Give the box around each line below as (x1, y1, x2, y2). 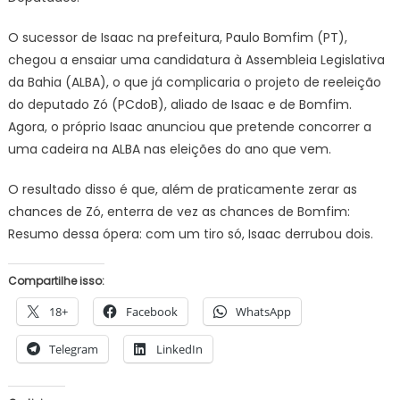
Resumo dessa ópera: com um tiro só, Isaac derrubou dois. (7, 224, 373, 243)
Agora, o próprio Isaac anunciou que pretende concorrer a (7, 117, 371, 136)
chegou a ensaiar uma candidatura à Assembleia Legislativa (7, 50, 385, 69)
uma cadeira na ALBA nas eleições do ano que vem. (7, 139, 331, 158)
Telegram (48, 340, 98, 357)
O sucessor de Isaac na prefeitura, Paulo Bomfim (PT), (7, 28, 347, 46)
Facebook (125, 303, 178, 320)
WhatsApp (235, 303, 291, 320)
